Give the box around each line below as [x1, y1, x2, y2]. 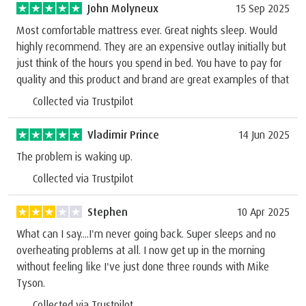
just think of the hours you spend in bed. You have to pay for [16, 55, 282, 70]
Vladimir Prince [87, 127, 159, 141]
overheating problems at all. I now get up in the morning [16, 242, 265, 257]
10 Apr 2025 [237, 204, 290, 219]
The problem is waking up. [16, 149, 133, 163]
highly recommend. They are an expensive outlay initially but [16, 39, 286, 53]
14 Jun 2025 [238, 127, 290, 141]
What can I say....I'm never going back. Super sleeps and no [16, 226, 276, 240]
